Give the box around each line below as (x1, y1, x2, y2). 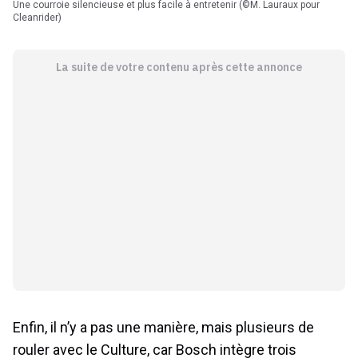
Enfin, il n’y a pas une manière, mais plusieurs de (13, 319, 314, 336)
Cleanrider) (13, 12, 62, 24)
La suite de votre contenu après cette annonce (55, 60, 302, 75)
